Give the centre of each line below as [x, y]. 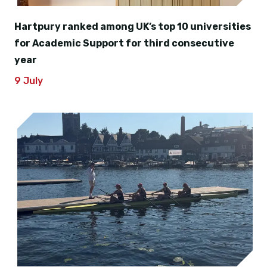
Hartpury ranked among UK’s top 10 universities [133, 27]
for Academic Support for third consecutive [124, 43]
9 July [29, 81]
